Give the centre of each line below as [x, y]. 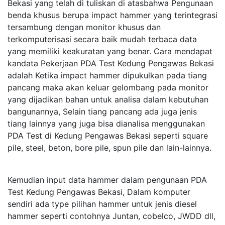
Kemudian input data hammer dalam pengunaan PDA [107, 180]
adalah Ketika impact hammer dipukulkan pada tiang [107, 75]
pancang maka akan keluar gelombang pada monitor [108, 87]
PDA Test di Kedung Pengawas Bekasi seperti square [108, 136]
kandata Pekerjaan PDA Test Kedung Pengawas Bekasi [111, 63]
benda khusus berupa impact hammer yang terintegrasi [113, 15]
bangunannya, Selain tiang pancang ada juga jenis [102, 111]
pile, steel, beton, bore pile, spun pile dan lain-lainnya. [109, 148]
